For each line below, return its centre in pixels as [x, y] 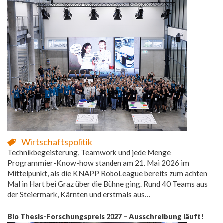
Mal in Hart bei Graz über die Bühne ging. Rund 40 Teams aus [108, 183]
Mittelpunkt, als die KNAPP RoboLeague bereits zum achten [107, 173]
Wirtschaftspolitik [57, 142]
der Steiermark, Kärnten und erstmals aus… [79, 194]
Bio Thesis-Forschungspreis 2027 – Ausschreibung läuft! [106, 216]
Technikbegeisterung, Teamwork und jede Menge [89, 152]
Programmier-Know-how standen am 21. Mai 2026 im [98, 163]
